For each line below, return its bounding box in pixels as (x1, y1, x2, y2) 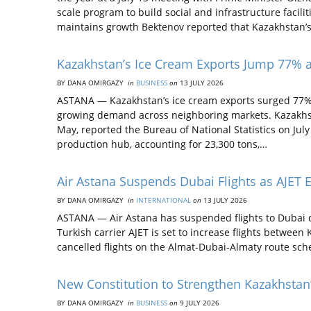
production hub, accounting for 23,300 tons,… (57, 137, 267, 151)
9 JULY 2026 (178, 298, 219, 308)
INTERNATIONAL (136, 195, 191, 205)
